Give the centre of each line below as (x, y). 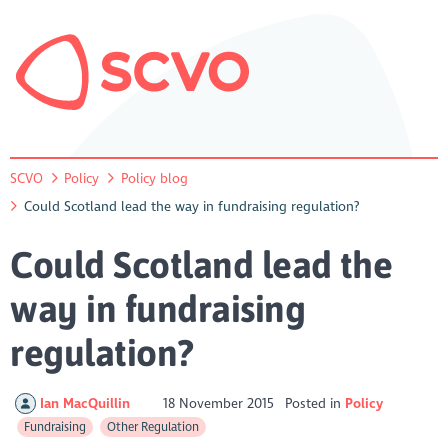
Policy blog (154, 178)
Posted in (314, 403)
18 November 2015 (219, 403)
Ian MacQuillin (86, 403)
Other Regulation (152, 426)
